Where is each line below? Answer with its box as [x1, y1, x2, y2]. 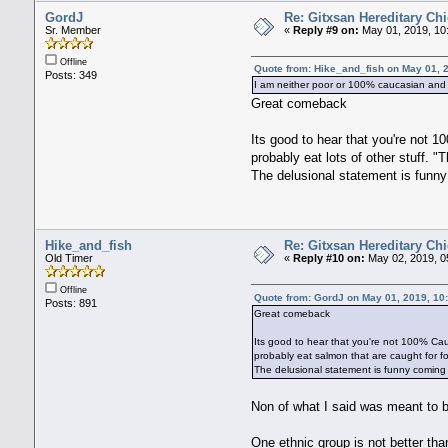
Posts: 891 [44, 296, 97, 309]
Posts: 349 [44, 68, 97, 81]
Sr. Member [44, 23, 101, 36]
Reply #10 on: [292, 251, 365, 264]
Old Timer [44, 251, 93, 264]
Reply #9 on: [292, 23, 359, 36]
